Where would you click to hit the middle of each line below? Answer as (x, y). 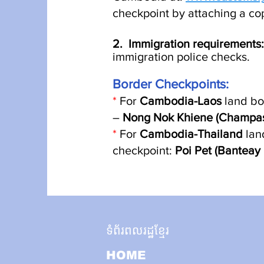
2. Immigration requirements (187, 44)
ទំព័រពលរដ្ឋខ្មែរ (138, 230)
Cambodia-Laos (182, 101)
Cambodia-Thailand (193, 134)
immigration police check (177, 57)
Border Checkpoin (164, 84)
